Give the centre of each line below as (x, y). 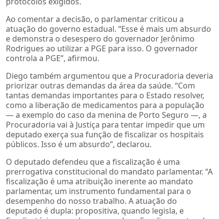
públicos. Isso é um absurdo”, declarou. (79, 144)
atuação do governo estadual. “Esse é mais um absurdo (109, 29)
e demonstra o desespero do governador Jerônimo (100, 38)
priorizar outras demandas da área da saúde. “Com (100, 85)
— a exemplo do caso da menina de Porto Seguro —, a (106, 115)
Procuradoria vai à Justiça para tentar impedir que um (105, 124)
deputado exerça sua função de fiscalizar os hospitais (105, 134)
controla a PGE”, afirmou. (53, 58)
